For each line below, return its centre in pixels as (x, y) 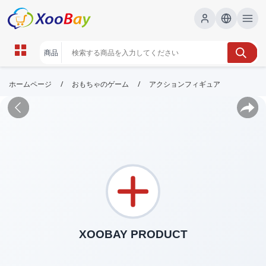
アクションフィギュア (185, 84)
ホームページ (30, 84)
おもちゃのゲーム (100, 84)
